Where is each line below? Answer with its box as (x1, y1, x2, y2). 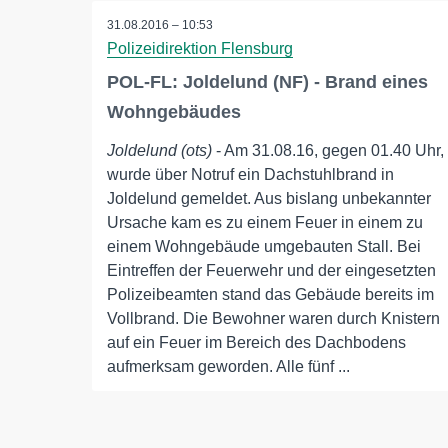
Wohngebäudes (107, 102, 241, 123)
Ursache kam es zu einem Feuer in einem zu (107, 214, 423, 232)
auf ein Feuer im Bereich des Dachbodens (107, 334, 406, 352)
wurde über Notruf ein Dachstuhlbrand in (107, 166, 394, 184)
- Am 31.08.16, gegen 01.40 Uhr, (212, 142, 444, 160)
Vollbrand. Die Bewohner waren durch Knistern (107, 310, 440, 328)
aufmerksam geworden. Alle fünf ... (107, 358, 350, 376)
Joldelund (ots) (107, 142, 212, 160)
